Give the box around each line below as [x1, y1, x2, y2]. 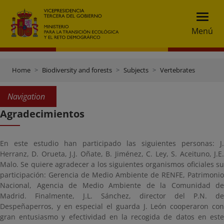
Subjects [123, 65, 148, 74]
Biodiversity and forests [42, 65, 112, 74]
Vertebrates [160, 65, 195, 74]
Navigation [7, 91, 45, 102]
